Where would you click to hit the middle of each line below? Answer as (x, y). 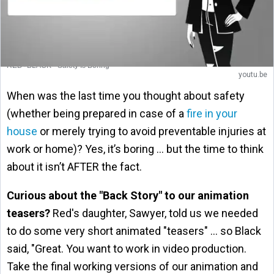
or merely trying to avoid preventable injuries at (152, 131)
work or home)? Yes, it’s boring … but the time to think (135, 149)
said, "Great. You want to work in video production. (127, 248)
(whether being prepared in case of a (97, 113)
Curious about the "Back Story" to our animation (128, 195)
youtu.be (253, 74)
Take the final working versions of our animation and (132, 266)
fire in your (212, 113)
